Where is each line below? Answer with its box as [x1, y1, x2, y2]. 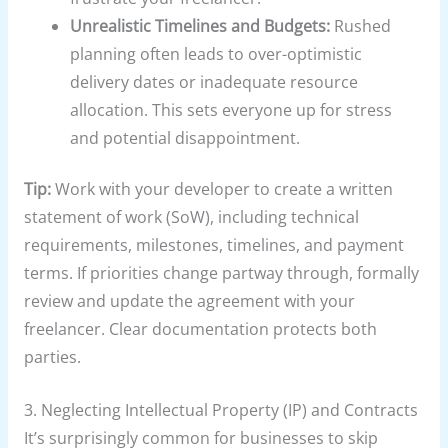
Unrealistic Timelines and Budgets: [70, 15, 331, 38]
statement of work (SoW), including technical [23, 206, 359, 229]
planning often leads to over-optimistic [70, 43, 363, 66]
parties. [23, 346, 81, 369]
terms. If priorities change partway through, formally [23, 262, 419, 285]
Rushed [330, 15, 392, 38]
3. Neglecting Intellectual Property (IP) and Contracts [23, 399, 418, 422]
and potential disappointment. [70, 127, 301, 150]
